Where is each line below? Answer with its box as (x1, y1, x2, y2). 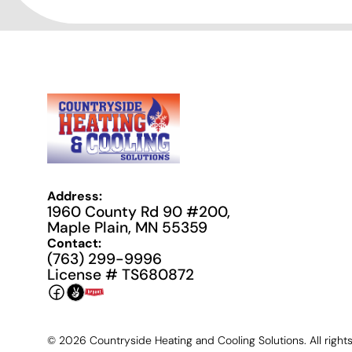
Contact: (47, 235, 101, 252)
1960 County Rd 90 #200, (47, 202, 230, 222)
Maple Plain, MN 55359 (47, 218, 207, 238)
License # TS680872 (47, 265, 194, 285)
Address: (47, 188, 102, 205)
